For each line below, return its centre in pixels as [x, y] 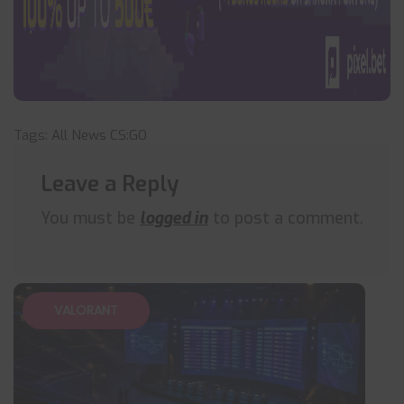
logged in [174, 218]
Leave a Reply [110, 184]
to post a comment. [286, 218]
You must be [90, 218]
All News [79, 135]
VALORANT [86, 310]
